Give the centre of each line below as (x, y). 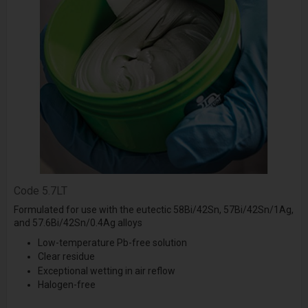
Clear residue (66, 257)
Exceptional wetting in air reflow (106, 271)
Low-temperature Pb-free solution (112, 243)
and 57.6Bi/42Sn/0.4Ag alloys (78, 223)
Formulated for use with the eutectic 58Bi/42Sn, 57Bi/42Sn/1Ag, (153, 210)
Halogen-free (66, 285)
